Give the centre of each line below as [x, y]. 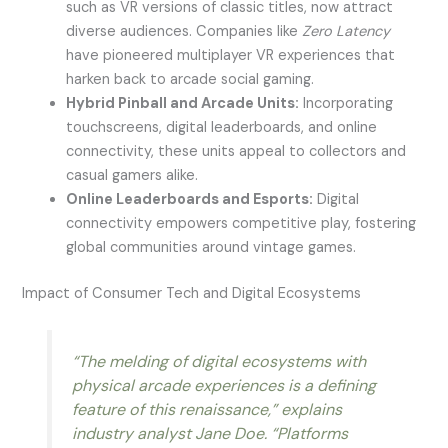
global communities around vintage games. [211, 247]
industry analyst [133, 433]
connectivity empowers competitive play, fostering [241, 223]
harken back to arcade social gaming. [190, 79]
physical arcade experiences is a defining [223, 385]
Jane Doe [229, 433]
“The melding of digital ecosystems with [218, 361]
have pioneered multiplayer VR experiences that [231, 55]
